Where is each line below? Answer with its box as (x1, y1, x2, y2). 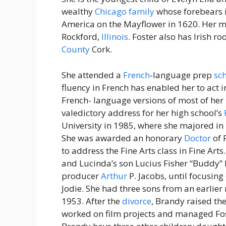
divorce (122, 195, 151, 207)
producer (62, 169, 101, 182)
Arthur (101, 169, 127, 182)
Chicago (95, 6, 127, 18)
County (62, 43, 90, 55)
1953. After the (62, 195, 122, 207)
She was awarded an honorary (62, 132, 184, 144)
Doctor (184, 132, 211, 144)
